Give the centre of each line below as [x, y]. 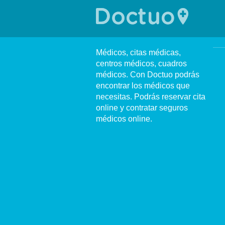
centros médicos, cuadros [141, 64]
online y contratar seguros [142, 108]
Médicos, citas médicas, [138, 52]
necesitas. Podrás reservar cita [151, 97]
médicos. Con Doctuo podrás [148, 75]
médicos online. [124, 119]
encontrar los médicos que [143, 86]
